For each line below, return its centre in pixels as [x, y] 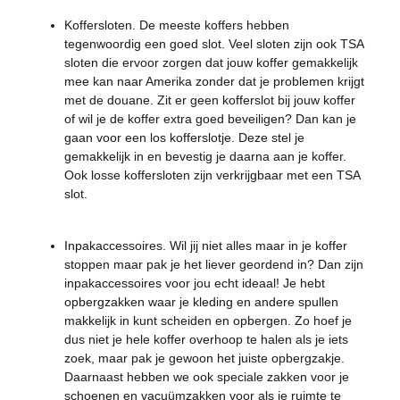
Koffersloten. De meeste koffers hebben [177, 25]
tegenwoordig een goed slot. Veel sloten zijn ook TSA [214, 44]
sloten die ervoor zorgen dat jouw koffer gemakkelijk [211, 62]
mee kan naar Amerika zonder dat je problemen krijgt [214, 81]
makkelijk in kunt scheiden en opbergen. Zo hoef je [208, 321]
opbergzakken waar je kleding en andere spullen [201, 302]
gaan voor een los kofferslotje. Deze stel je [184, 137]
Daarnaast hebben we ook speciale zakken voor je [207, 377]
